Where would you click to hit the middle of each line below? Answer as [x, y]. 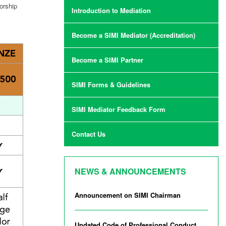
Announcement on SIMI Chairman [128, 195]
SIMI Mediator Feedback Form [119, 109]
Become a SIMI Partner [107, 60]
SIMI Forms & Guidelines [111, 85]
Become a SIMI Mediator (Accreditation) [133, 35]
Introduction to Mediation [111, 11]
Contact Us [89, 134]
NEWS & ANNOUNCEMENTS [130, 172]
